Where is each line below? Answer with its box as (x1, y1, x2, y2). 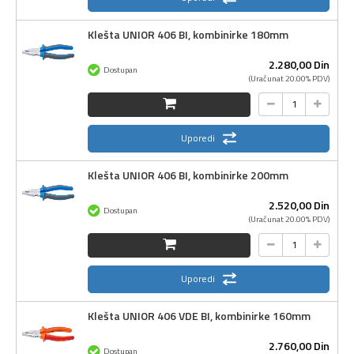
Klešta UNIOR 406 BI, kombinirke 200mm (88, 166, 288, 183)
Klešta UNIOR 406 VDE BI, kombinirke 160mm (88, 307, 311, 324)
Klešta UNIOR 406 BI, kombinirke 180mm (88, 25, 288, 43)
